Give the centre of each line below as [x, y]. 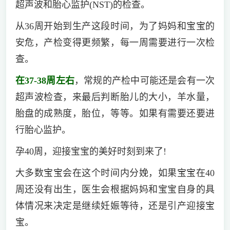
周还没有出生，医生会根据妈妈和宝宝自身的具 [115, 189]
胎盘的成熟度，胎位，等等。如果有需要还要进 [115, 113]
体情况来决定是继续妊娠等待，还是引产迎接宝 [115, 206]
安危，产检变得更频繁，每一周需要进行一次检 [115, 42]
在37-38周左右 [45, 80]
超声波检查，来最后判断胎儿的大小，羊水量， [115, 97]
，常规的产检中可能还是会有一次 [145, 80]
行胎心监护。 [43, 130]
